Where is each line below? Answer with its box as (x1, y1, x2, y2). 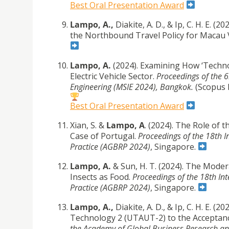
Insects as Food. (70, 171, 132, 182)
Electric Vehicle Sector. (70, 70, 156, 82)
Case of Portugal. (70, 130, 138, 142)
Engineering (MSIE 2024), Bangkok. (70, 81, 195, 93)
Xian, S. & (70, 119, 106, 131)
